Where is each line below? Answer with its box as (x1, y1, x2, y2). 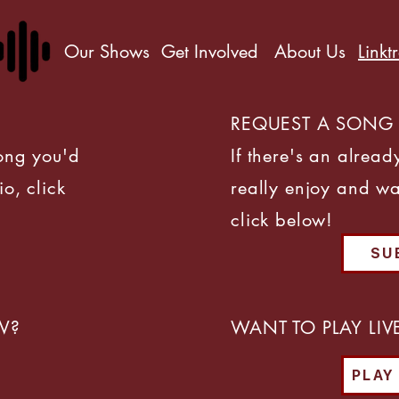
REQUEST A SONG (231, 112, 394, 135)
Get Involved (161, 40, 258, 63)
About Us (274, 40, 346, 63)
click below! (231, 208, 334, 232)
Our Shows (64, 40, 150, 63)
